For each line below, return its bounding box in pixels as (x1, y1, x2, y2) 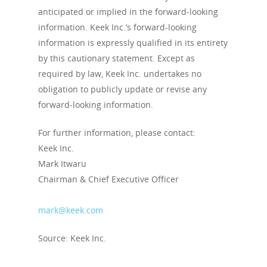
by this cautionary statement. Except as (38, 52, 195, 64)
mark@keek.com (38, 204, 103, 216)
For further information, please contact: (38, 127, 195, 138)
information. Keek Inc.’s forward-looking (38, 21, 197, 33)
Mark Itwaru (38, 158, 86, 169)
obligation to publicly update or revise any (38, 83, 207, 95)
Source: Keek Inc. (38, 232, 106, 244)
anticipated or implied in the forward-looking (38, 6, 218, 17)
